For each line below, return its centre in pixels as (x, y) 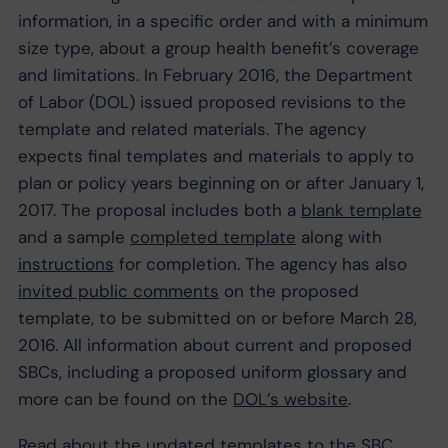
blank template (361, 210)
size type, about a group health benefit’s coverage (218, 48)
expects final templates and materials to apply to (215, 156)
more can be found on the (125, 399)
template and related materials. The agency (191, 129)
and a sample (73, 237)
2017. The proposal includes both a (159, 210)
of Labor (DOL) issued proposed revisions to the (211, 102)
